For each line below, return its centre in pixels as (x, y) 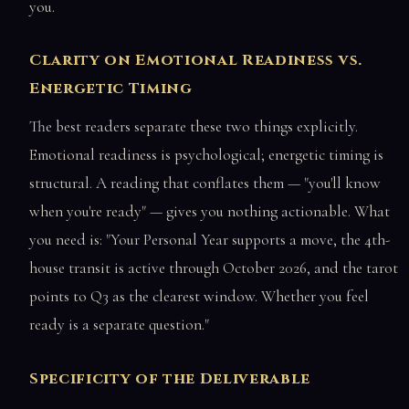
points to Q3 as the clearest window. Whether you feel (199, 296)
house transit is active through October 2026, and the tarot (214, 267)
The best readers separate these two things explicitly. (194, 126)
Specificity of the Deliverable (170, 378)
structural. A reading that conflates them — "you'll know (205, 183)
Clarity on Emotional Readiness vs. (196, 61)
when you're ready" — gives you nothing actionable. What (210, 211)
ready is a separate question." (119, 324)
